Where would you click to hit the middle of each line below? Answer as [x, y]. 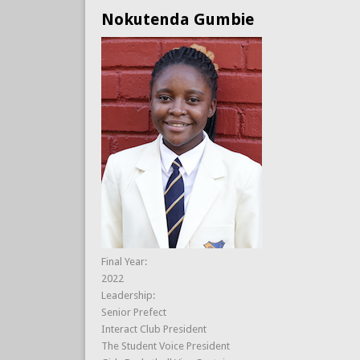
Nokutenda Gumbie [177, 19]
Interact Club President [153, 329]
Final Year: [125, 261]
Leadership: [129, 295]
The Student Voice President [165, 346]
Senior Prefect [133, 312]
